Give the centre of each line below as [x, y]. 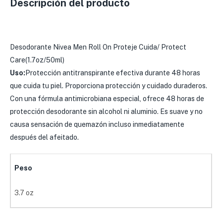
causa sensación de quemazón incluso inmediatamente [97, 125]
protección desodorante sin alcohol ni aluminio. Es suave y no [106, 112]
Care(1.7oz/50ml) [37, 60]
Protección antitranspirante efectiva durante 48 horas [113, 73]
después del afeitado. [44, 138]
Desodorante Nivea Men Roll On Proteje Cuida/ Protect [98, 47]
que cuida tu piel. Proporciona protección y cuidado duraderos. [109, 86]
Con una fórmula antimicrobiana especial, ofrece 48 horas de [107, 99]
